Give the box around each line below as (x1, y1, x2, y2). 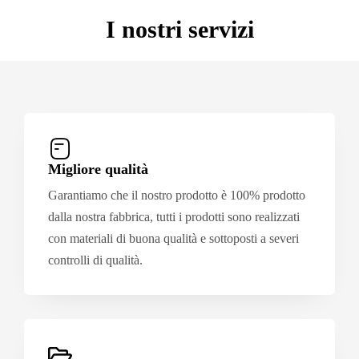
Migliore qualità (48, 161, 148, 177)
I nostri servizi (105, 16, 254, 42)
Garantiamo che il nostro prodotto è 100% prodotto (48, 188, 305, 203)
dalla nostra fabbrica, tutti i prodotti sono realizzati (48, 209, 300, 224)
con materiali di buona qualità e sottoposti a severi (48, 231, 299, 246)
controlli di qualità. (48, 252, 143, 268)
